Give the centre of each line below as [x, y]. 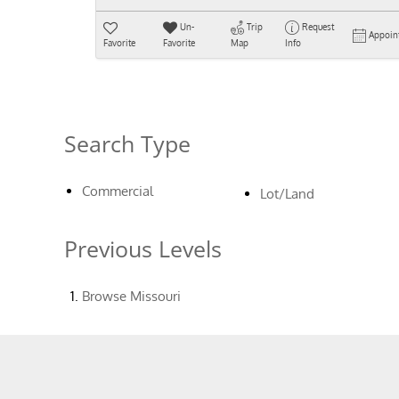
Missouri [155, 296]
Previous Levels [143, 248]
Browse [106, 296]
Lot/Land [287, 194]
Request [318, 27]
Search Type [127, 143]
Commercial [118, 191]
